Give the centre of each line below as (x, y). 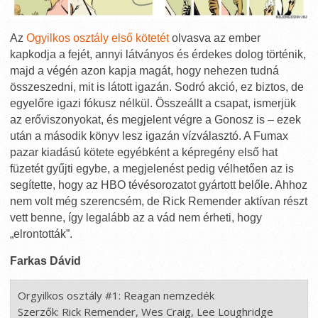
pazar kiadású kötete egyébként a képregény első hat (144, 152)
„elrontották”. (41, 234)
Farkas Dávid (45, 261)
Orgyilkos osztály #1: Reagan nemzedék (116, 295)
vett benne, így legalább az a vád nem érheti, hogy (136, 217)
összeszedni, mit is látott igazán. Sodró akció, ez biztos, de (157, 87)
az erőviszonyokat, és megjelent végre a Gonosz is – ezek (155, 119)
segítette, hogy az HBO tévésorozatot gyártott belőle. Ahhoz (159, 185)
